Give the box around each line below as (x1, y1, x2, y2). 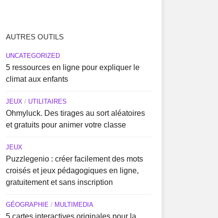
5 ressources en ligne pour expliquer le (5, 63, 140, 72)
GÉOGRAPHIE (5, 201, 49, 208)
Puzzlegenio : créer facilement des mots (5, 155, 143, 163)
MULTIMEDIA (54, 201, 93, 208)
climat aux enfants (5, 75, 68, 83)
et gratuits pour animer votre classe (5, 121, 126, 129)
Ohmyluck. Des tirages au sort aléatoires (5, 109, 145, 117)
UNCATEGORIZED (5, 52, 60, 59)
